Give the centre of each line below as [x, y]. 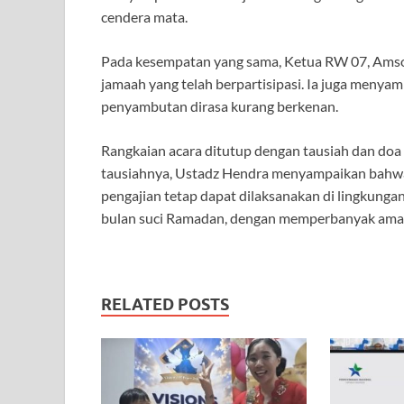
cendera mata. [144, 17]
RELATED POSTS [165, 305]
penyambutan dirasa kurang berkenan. [220, 106]
